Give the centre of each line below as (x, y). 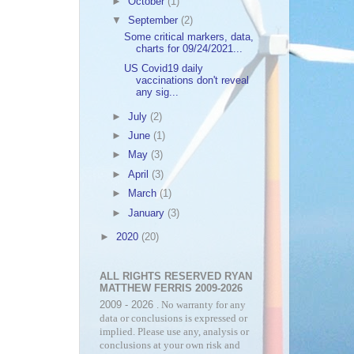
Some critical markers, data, (189, 38)
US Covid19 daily (164, 68)
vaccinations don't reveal (193, 80)
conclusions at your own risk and (170, 346)
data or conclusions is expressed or (173, 319)
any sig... (158, 92)
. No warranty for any (201, 305)
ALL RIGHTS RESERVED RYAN (176, 276)
